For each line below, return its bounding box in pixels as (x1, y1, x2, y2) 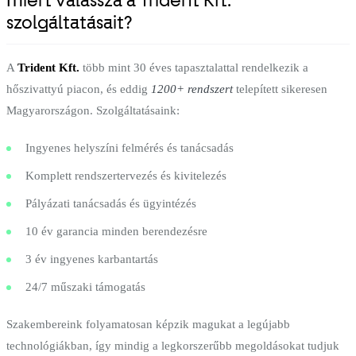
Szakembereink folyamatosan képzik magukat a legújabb (6, 317, 290, 331)
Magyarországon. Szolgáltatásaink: (6, 103, 180, 117)
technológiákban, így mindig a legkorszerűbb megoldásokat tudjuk (6, 339, 339, 352)
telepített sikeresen (233, 82, 327, 95)
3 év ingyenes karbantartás (25, 252, 158, 265)
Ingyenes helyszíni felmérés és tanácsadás (25, 141, 234, 154)
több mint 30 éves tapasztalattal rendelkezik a (79, 60, 308, 74)
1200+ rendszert (151, 82, 233, 95)
